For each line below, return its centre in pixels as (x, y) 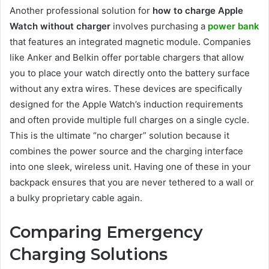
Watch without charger (60, 26)
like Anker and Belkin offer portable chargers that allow (127, 58)
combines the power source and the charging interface (126, 151)
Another (27, 11)
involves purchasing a (159, 26)
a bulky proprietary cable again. (76, 198)
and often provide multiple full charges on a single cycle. (129, 120)
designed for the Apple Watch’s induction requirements (126, 104)
